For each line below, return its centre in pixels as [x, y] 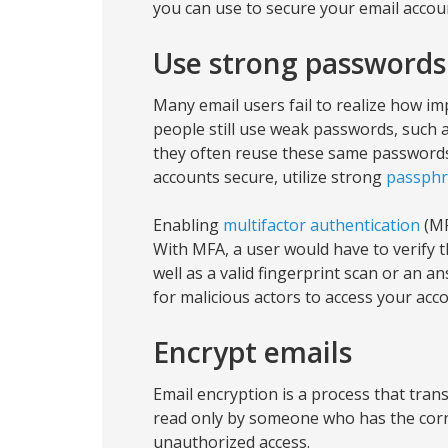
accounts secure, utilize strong [269, 177]
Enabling [188, 225]
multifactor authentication [321, 225]
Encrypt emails [252, 352]
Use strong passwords [299, 63]
